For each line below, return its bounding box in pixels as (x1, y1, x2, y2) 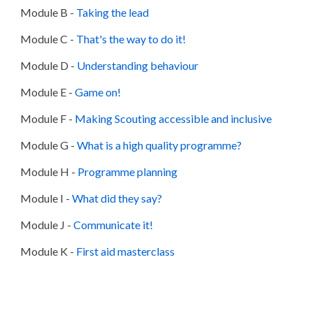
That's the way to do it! (76, 31, 187, 45)
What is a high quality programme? (77, 138, 242, 152)
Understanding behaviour (77, 58, 199, 72)
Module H (20, 164, 70, 178)
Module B (20, 5, 68, 19)
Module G (20, 138, 69, 152)
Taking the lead (76, 5, 152, 19)
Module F (20, 111, 67, 125)
